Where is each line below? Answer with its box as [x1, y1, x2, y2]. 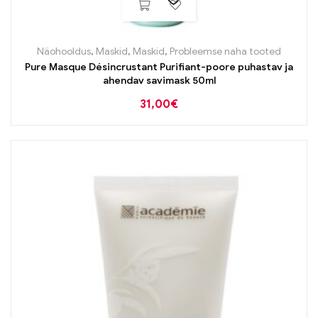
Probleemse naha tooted [170, 45, 281, 57]
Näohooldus [37, 45, 91, 57]
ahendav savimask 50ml [102, 74, 216, 87]
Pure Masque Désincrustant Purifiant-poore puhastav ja [25, 60, 293, 73]
